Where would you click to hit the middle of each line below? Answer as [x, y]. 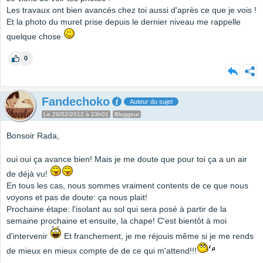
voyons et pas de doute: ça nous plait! [77, 198]
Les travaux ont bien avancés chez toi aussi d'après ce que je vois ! [131, 10]
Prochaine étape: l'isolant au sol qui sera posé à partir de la [117, 209]
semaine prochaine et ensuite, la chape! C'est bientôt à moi [117, 221]
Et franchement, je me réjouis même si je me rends [158, 236]
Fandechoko [76, 102]
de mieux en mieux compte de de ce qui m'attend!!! [102, 251]
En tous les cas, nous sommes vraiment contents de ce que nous [127, 186]
